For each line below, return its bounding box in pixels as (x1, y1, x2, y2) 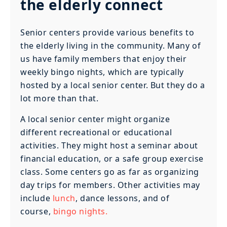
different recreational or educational (20, 126, 172, 138)
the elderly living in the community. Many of (20, 40, 201, 52)
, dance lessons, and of (75, 192, 170, 204)
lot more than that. (20, 93, 99, 104)
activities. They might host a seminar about (20, 139, 198, 151)
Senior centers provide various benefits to (20, 27, 195, 39)
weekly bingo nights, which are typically (20, 66, 184, 78)
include (20, 192, 53, 204)
